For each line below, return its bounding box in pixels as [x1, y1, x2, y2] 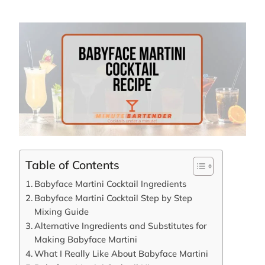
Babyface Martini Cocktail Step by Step [34, 192, 192, 203]
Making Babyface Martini [34, 233, 137, 245]
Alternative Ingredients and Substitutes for [34, 219, 206, 231]
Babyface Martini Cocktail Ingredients [34, 177, 186, 189]
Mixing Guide [34, 205, 89, 217]
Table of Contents [25, 157, 119, 172]
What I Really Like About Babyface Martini [34, 247, 208, 259]
